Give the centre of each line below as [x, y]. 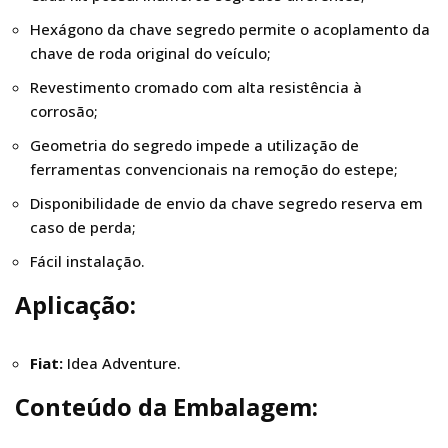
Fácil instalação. [87, 261]
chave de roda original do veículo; [150, 53]
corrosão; [64, 111]
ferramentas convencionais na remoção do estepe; [214, 169]
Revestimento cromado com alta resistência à [196, 87]
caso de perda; [83, 227]
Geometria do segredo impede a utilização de [194, 145]
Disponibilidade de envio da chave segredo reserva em [226, 203]
